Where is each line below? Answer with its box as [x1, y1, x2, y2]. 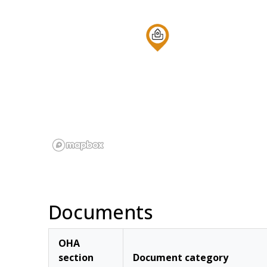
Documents [48, 199, 153, 225]
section [58, 251, 94, 264]
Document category [132, 251, 228, 264]
